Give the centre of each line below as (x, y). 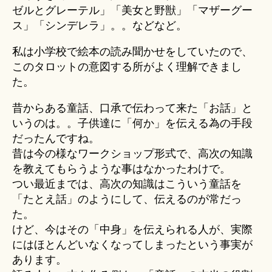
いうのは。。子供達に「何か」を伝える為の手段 (132, 124)
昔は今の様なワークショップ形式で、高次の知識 (132, 154)
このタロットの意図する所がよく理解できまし (127, 67)
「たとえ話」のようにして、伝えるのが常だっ (127, 199)
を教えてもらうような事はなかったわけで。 (121, 169)
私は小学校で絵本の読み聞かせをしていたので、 (132, 52)
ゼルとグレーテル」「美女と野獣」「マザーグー (132, 11)
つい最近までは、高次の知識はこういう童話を (127, 184)
